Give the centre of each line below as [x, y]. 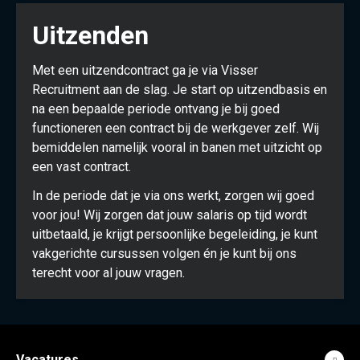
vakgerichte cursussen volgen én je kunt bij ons [164, 254]
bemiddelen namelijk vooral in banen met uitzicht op [177, 147]
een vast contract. [82, 167]
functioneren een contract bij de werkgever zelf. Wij [176, 128]
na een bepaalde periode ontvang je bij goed [156, 109]
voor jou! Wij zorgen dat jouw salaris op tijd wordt [170, 215]
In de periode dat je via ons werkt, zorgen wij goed [173, 196]
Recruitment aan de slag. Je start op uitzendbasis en [180, 90]
